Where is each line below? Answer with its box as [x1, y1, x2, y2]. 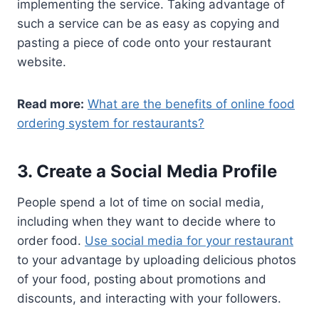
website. [17, 54, 66, 69]
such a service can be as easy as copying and [17, 16, 280, 31]
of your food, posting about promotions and [17, 271, 266, 286]
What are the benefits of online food [88, 96, 295, 111]
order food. [17, 233, 85, 248]
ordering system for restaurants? [17, 115, 204, 130]
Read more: [17, 96, 84, 111]
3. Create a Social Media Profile [17, 160, 277, 182]
